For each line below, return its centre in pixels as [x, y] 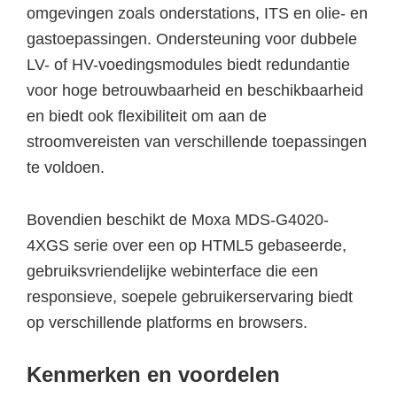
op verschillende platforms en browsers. [167, 322]
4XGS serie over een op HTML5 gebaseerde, [187, 245]
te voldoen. [66, 167]
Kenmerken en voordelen [153, 374]
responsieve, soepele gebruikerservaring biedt [190, 296]
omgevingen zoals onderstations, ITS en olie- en [197, 13]
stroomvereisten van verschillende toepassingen [197, 141]
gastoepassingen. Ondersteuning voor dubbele [192, 39]
